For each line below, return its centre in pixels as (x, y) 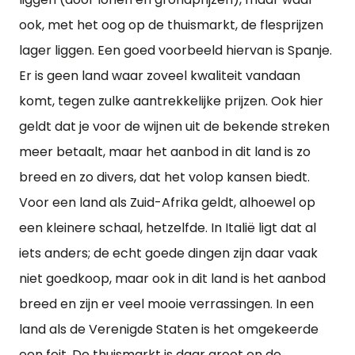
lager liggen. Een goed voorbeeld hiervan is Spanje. (176, 50)
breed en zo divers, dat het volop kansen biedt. (164, 177)
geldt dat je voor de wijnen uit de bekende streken (174, 126)
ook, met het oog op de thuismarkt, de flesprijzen (171, 25)
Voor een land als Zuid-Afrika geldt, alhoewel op (167, 202)
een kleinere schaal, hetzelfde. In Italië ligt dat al (168, 228)
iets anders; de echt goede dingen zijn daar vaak (168, 253)
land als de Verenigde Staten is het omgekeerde (169, 329)
